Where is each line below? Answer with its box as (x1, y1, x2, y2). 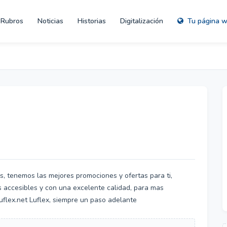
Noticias (37, 16, 63, 26)
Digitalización (120, 16, 163, 26)
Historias (78, 16, 106, 26)
